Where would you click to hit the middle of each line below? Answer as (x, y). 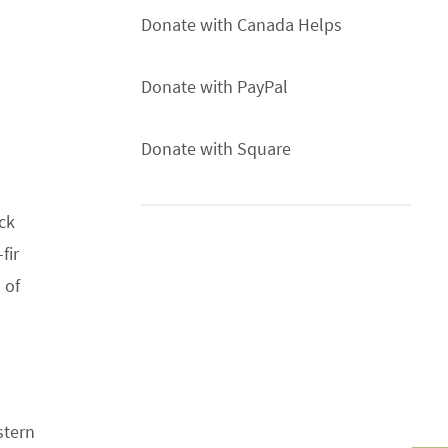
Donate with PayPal (214, 86)
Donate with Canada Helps (241, 24)
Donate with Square (216, 148)
